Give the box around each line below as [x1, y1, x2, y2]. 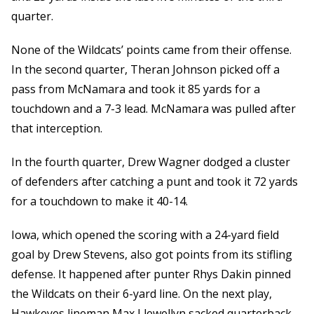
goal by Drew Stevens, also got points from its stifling [11, 247, 292, 263]
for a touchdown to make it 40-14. [11, 193, 188, 210]
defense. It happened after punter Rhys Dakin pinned [11, 266, 291, 282]
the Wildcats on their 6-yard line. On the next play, [11, 286, 272, 302]
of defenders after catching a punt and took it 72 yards [11, 174, 298, 190]
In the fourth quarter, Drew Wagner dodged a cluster [11, 154, 290, 170]
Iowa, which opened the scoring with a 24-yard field [11, 227, 279, 243]
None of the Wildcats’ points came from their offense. [11, 42, 292, 58]
